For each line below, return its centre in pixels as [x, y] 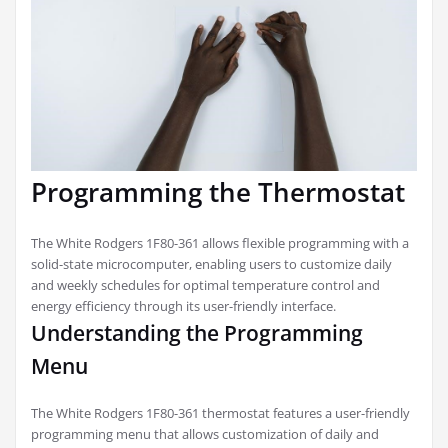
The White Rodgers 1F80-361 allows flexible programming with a [220, 242]
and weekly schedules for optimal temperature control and [205, 284]
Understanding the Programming [197, 332]
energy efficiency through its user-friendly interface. [183, 305]
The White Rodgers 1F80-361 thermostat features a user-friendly [220, 412]
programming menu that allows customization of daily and [205, 433]
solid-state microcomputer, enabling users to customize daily [211, 263]
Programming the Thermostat [218, 191]
